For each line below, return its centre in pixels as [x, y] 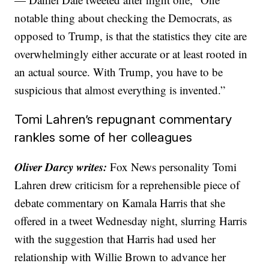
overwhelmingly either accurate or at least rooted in [131, 54]
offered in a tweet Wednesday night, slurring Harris [131, 221]
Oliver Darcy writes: [61, 167]
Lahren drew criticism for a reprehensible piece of [127, 185]
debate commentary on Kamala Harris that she [120, 203]
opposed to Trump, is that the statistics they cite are [131, 36]
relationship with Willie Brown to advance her [120, 257]
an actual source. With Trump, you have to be [119, 72]
